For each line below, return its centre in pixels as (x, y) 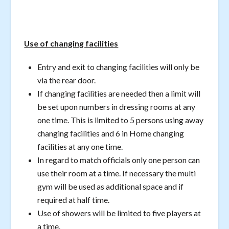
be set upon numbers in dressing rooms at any (117, 107)
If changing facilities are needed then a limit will (119, 94)
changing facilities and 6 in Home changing (111, 133)
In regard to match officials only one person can (119, 160)
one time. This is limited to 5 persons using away (121, 120)
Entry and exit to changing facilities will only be (119, 67)
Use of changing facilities (71, 43)
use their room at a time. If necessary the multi (117, 173)
